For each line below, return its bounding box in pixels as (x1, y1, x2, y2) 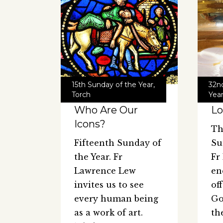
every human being (74, 194, 158, 204)
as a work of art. (74, 208, 143, 218)
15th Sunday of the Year (72, 80, 153, 90)
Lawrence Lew (74, 166, 136, 176)
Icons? (74, 118, 106, 130)
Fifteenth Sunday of (74, 138, 161, 148)
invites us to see (74, 180, 144, 190)
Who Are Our (74, 104, 138, 116)
